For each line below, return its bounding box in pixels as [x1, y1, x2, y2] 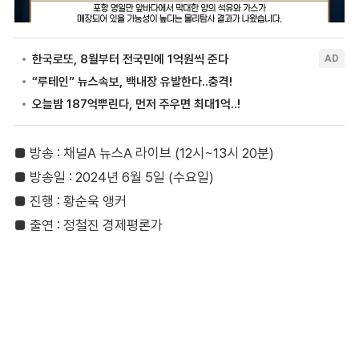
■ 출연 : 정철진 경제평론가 [14, 216, 163, 233]
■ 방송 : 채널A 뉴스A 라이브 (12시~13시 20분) [14, 144, 274, 161]
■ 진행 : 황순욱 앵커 [14, 192, 127, 209]
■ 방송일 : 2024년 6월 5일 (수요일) [14, 168, 214, 185]
